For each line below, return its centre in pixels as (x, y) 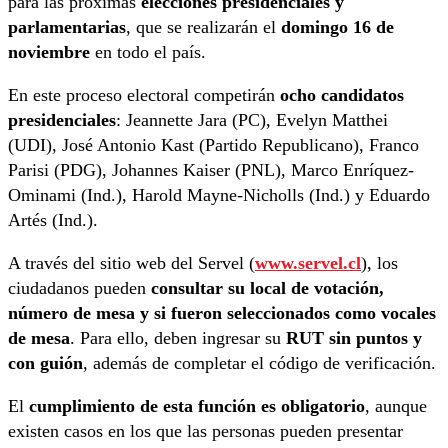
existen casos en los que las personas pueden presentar (205, 430)
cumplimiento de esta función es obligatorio (197, 405)
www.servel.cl (308, 262)
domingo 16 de (337, 26)
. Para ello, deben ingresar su (178, 337)
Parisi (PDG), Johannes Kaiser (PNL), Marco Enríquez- (211, 169)
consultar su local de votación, (267, 287)
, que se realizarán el (203, 26)
